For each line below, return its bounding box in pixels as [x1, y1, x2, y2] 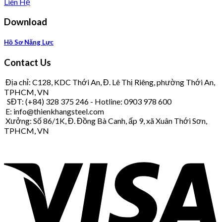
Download [4, 16, 47, 28]
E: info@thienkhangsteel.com [4, 107, 104, 116]
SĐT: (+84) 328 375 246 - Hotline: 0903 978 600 [4, 97, 171, 107]
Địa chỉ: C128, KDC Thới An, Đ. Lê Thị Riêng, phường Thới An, [4, 77, 215, 87]
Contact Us [4, 57, 51, 68]
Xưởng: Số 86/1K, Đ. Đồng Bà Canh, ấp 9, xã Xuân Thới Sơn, [4, 116, 207, 126]
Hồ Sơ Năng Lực [4, 38, 54, 47]
